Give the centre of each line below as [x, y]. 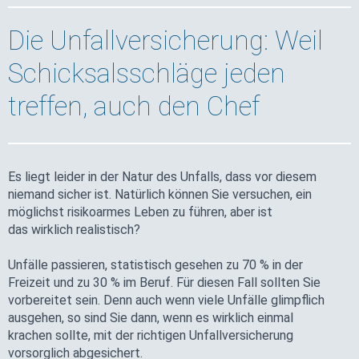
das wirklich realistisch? [76, 229]
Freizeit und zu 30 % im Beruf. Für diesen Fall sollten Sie [164, 282]
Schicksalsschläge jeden [147, 73]
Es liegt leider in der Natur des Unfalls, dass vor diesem [162, 176]
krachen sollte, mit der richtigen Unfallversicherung [151, 335]
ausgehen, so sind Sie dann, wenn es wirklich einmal [151, 317]
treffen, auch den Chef [134, 106]
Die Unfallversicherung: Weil [165, 40]
